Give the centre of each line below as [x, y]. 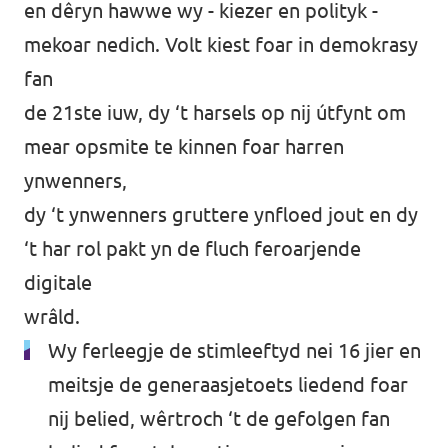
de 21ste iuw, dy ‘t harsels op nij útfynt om [215, 112]
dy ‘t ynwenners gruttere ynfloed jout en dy [221, 214]
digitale [58, 282]
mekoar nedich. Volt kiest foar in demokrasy [221, 44]
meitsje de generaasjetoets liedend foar [228, 384]
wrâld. [52, 316]
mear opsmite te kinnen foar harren [184, 146]
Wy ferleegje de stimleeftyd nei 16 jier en [234, 350]
